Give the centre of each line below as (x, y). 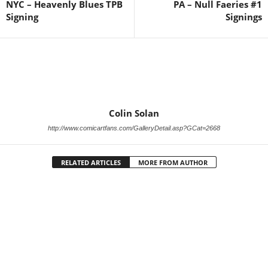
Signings (244, 16)
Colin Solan (134, 113)
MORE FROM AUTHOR (173, 162)
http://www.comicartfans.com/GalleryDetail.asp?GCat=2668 (134, 128)
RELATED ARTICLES (91, 162)
